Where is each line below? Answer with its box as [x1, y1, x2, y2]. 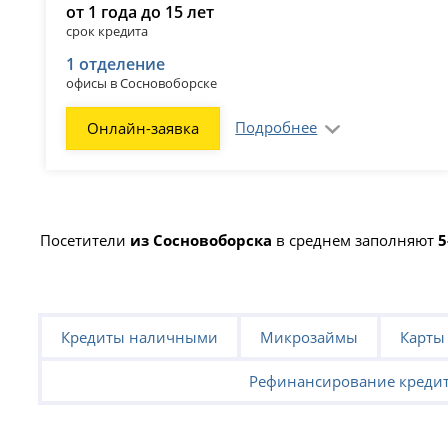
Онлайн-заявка [87, 117, 200, 138]
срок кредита [66, 21, 149, 40]
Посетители [40, 229, 131, 250]
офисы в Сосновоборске [66, 73, 218, 92]
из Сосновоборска [130, 229, 273, 250]
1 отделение [66, 52, 166, 75]
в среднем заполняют [272, 229, 439, 250]
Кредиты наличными [61, 327, 219, 348]
